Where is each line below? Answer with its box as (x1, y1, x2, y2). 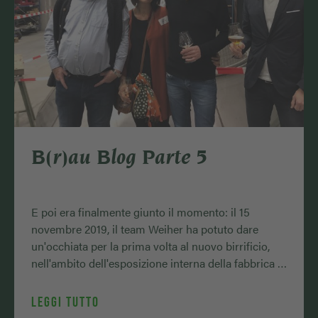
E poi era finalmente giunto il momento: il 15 (31, 204, 250, 221)
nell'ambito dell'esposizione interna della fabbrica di (31, 255, 287, 272)
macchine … (31, 272, 92, 289)
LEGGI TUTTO (31, 294, 99, 310)
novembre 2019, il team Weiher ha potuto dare (31, 221, 258, 238)
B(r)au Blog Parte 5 (31, 145, 208, 170)
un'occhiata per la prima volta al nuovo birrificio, (31, 238, 270, 255)
